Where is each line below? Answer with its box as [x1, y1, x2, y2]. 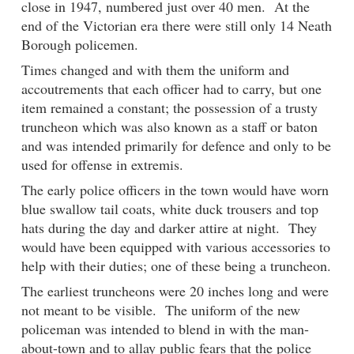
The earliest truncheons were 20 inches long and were [21, 281, 329, 301]
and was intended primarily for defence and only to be [21, 136, 331, 156]
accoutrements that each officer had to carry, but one [21, 79, 322, 99]
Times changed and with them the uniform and [21, 60, 289, 80]
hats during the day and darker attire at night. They [21, 218, 317, 238]
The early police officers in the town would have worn [21, 180, 329, 200]
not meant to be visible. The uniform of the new [21, 300, 300, 320]
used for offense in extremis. [21, 155, 183, 175]
